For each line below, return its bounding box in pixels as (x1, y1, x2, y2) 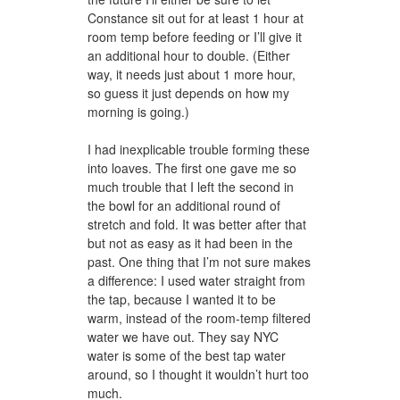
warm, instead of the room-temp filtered (87, 308, 311, 327)
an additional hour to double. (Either (87, 46, 290, 64)
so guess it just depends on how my (87, 83, 289, 102)
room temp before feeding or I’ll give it (87, 27, 302, 46)
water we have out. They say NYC (87, 327, 279, 346)
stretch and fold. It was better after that (87, 214, 306, 233)
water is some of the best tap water (87, 346, 286, 364)
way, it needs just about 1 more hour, (87, 64, 296, 83)
